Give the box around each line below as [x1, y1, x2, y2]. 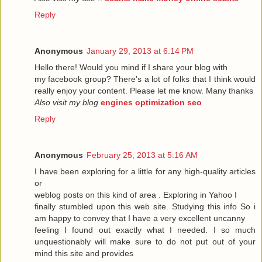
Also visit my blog [35, 97, 98, 107]
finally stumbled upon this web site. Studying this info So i [35, 201, 256, 211]
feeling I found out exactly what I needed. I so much [35, 225, 256, 235]
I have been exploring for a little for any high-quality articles [35, 166, 256, 176]
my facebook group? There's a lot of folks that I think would [35, 74, 256, 84]
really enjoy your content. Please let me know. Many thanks [35, 85, 253, 95]
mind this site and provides [35, 248, 133, 258]
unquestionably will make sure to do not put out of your [35, 236, 256, 246]
